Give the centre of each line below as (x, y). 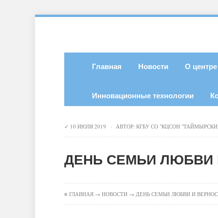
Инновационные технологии (143, 96)
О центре (201, 67)
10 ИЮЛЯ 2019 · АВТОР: (102, 126)
